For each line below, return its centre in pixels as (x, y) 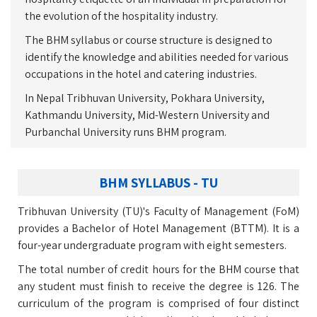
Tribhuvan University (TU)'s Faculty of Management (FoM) (158, 211)
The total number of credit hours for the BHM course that (158, 269)
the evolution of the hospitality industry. (121, 16)
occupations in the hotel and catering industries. (141, 74)
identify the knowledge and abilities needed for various (157, 57)
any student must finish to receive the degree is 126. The (158, 286)
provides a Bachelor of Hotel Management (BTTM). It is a (158, 228)
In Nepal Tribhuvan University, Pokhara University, (145, 98)
